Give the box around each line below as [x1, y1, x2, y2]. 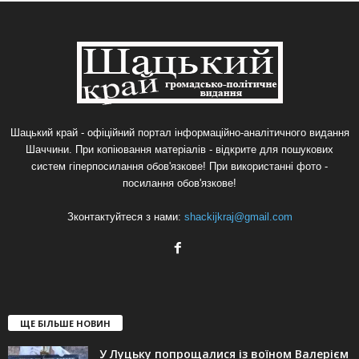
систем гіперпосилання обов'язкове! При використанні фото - [31, 160, 328, 173]
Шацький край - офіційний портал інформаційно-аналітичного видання [10, 127, 349, 139]
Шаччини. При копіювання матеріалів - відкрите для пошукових [26, 143, 333, 156]
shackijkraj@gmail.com [184, 211, 292, 224]
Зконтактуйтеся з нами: [67, 211, 184, 224]
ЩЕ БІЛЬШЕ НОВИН [20, 317, 111, 330]
